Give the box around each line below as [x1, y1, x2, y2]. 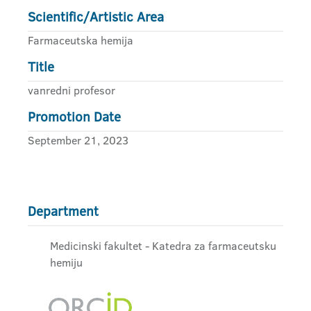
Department [28, 202, 99, 221]
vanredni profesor [28, 83, 115, 98]
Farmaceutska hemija [28, 33, 133, 48]
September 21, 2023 [28, 133, 128, 148]
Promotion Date [28, 108, 121, 126]
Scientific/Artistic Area [28, 8, 164, 26]
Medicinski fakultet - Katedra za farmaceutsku [50, 238, 276, 253]
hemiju [50, 255, 83, 270]
